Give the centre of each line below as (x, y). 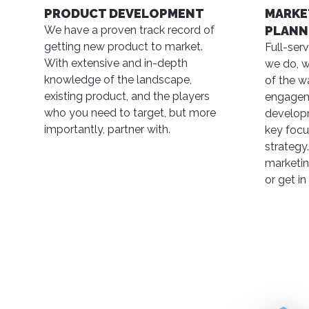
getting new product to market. (123, 47)
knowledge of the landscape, (118, 80)
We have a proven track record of (129, 30)
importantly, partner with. (107, 129)
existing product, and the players (127, 96)
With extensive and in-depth (116, 63)
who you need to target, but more (130, 113)
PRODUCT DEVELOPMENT (124, 13)
